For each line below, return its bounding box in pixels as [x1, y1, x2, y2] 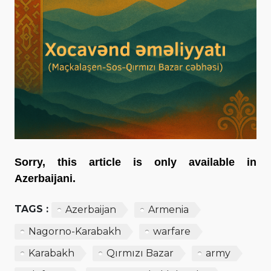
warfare [153, 225, 191, 237]
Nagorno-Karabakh [28, 225, 121, 237]
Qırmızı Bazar [106, 247, 174, 259]
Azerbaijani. [15, 172, 76, 184]
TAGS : [15, 203, 48, 215]
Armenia [148, 203, 189, 215]
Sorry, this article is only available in [15, 155, 256, 168]
